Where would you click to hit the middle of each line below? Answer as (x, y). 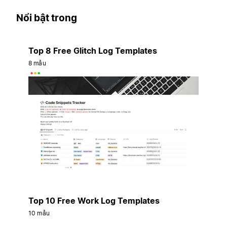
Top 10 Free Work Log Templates (94, 201)
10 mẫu (39, 213)
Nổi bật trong (47, 18)
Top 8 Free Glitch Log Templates (93, 51)
